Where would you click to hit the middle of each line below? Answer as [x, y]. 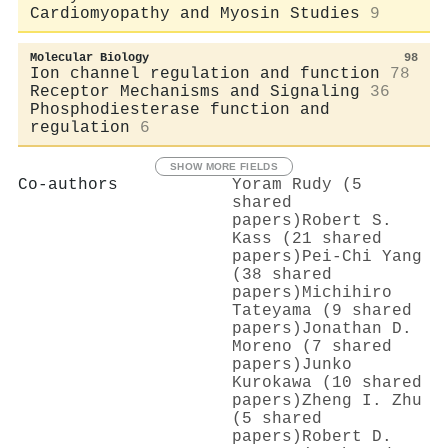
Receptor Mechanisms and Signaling [195, 91]
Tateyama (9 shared [322, 310]
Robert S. [347, 220]
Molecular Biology [89, 57]
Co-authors [68, 184]
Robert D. [347, 436]
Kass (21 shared [307, 238]
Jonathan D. [357, 328]
